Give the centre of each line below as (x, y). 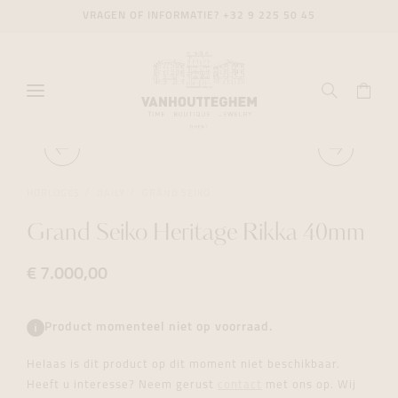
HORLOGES (53, 194)
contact (240, 385)
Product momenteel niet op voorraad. (159, 327)
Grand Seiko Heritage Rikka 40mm (196, 234)
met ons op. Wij (309, 385)
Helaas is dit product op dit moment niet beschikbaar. (183, 365)
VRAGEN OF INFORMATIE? (153, 16)
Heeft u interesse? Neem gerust (122, 385)
